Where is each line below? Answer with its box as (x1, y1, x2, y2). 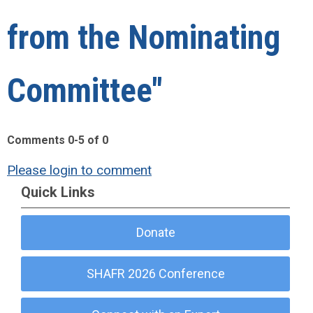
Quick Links (21, 184, 95, 201)
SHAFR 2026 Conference (86, 266, 225, 281)
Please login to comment (7, 162, 152, 178)
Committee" (7, 71, 163, 110)
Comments (7, 133, 68, 147)
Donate (136, 225, 175, 240)
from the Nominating (7, 18, 280, 57)
